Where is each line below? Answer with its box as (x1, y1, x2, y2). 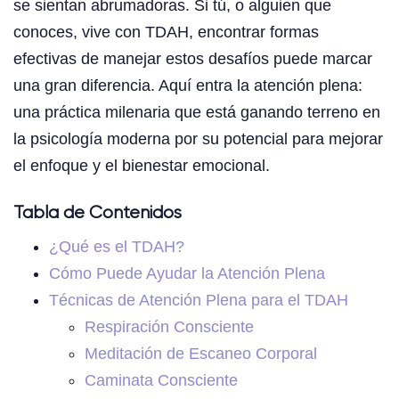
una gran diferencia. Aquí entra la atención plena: (13, 77, 362, 95)
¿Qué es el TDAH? (49, 238, 184, 256)
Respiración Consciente (85, 318, 254, 337)
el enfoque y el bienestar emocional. (13, 157, 270, 175)
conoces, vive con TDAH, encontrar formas (13, 23, 319, 42)
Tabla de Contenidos (13, 204, 182, 224)
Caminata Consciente (85, 371, 238, 390)
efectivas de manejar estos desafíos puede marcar (13, 50, 372, 69)
